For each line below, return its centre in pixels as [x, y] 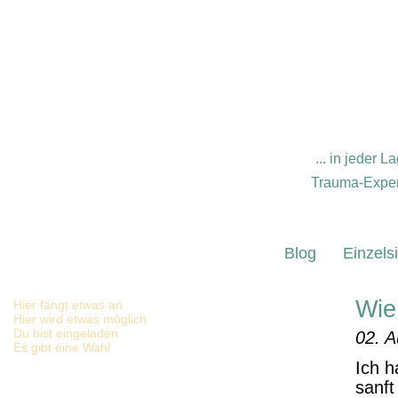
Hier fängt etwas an [68, 305]
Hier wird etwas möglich [80, 319]
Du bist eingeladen [66, 333]
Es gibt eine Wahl [62, 347]
